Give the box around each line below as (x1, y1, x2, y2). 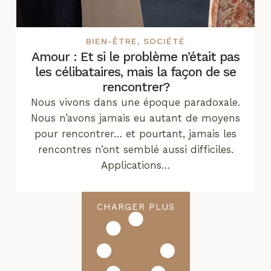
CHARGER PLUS (96, 201, 175, 213)
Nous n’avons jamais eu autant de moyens (31, 112, 240, 125)
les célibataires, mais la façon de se (35, 64, 236, 80)
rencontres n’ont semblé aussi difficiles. (38, 143, 233, 156)
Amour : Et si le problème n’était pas (31, 49, 240, 65)
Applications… (101, 159, 170, 172)
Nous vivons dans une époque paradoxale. (31, 96, 240, 109)
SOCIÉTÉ (143, 36, 185, 47)
